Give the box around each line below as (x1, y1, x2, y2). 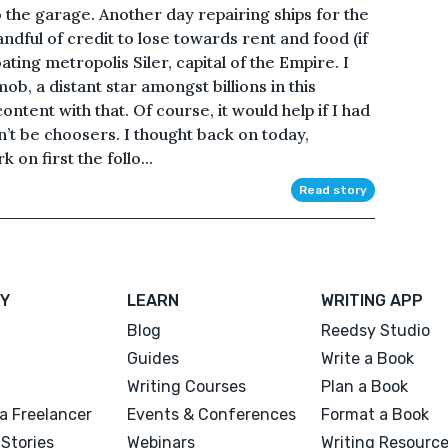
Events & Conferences (127, 404, 297, 424)
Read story (298, 182, 367, 197)
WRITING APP (320, 290, 423, 310)
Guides (127, 348, 180, 368)
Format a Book (320, 404, 429, 424)
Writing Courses (127, 376, 247, 396)
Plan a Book (320, 376, 408, 396)
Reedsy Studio (320, 320, 430, 340)
